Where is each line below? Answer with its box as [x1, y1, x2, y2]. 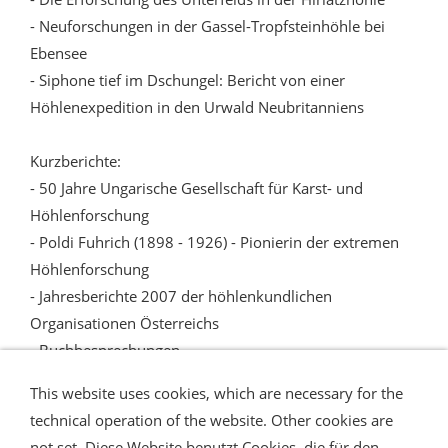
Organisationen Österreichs [30, 313, 219, 334]
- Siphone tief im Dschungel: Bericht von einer [30, 70, 345, 91]
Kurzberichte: [30, 151, 121, 172]
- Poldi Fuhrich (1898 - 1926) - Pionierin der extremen [30, 232, 399, 253]
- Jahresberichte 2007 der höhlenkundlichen [30, 286, 332, 307]
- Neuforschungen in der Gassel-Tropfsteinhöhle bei [30, 16, 385, 37]
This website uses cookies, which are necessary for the [30, 383, 403, 403]
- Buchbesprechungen [30, 340, 180, 361]
